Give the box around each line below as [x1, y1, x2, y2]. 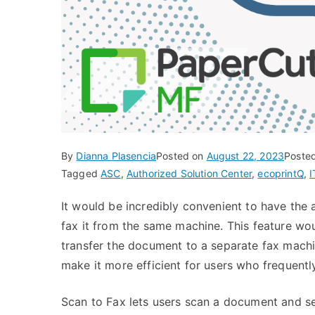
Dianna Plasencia [76, 150, 157, 162]
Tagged [61, 167, 101, 179]
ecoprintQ [257, 167, 304, 179]
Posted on [156, 150, 207, 162]
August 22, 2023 [206, 150, 285, 162]
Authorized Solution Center [126, 167, 252, 179]
